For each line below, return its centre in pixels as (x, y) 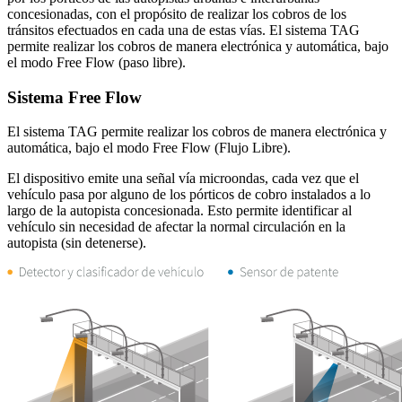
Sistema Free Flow (74, 97)
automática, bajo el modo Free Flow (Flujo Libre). (149, 148)
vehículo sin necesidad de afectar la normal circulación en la (176, 227)
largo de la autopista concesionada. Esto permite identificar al (179, 211)
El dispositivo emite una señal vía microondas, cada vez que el (183, 179)
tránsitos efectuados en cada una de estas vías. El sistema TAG (184, 30)
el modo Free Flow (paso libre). (96, 62)
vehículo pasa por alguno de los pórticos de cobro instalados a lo (189, 195)
